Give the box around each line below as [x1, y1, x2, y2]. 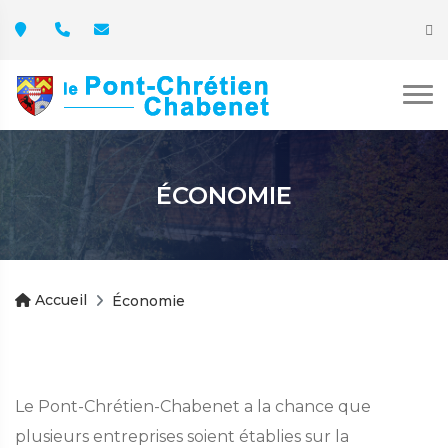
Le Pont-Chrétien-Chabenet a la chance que [15, 397, 371, 416]
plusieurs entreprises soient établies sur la [15, 427, 349, 446]
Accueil [31, 291, 87, 309]
